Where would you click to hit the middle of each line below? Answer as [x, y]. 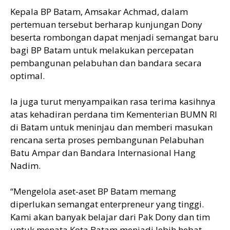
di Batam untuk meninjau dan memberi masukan [111, 127]
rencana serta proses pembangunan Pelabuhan [107, 140]
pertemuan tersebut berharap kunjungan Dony [106, 24]
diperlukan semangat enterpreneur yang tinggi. [107, 204]
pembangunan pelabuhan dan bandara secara [106, 63]
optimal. [27, 75]
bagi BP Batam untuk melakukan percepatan [102, 50]
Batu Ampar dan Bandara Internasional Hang [103, 152]
